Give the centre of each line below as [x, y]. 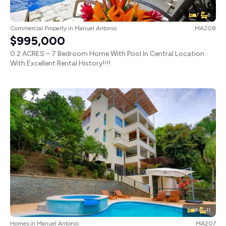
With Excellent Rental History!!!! [60, 63]
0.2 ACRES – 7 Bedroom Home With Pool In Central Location [107, 53]
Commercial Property [38, 28]
